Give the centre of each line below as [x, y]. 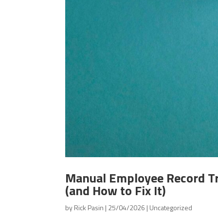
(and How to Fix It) [116, 191]
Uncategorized [171, 208]
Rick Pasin [89, 208]
